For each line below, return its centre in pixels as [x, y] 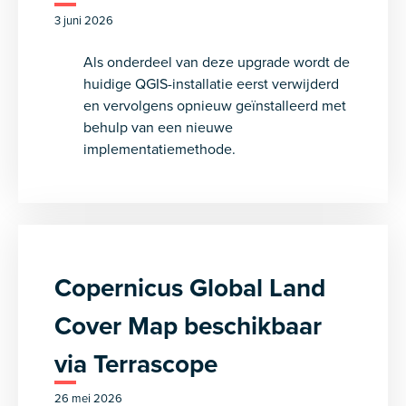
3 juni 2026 [84, 20]
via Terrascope [136, 363]
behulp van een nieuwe [158, 127]
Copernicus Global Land [190, 287]
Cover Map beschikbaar [188, 325]
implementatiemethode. [159, 149]
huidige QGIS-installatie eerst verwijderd [211, 83]
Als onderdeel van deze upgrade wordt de [217, 62]
